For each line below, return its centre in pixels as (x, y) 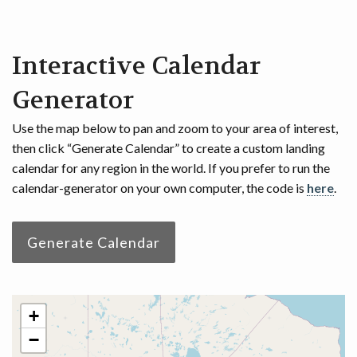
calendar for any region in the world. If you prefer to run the (171, 168)
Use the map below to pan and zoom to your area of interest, (175, 128)
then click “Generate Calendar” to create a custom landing (169, 148)
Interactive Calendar (136, 66)
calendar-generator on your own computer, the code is (159, 188)
